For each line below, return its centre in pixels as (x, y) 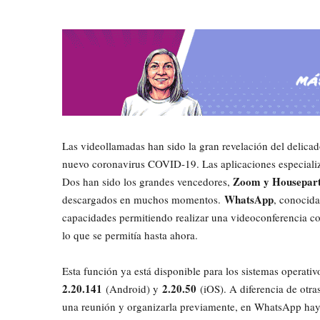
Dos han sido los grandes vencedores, (147, 182)
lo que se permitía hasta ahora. (130, 235)
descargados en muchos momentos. (143, 200)
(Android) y (132, 289)
